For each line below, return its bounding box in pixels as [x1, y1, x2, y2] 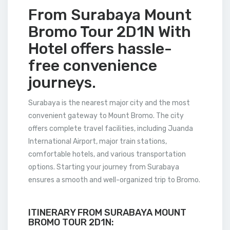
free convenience [28, 56, 157, 75]
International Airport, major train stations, [28, 137, 167, 146]
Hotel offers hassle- [28, 40, 172, 58]
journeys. [28, 73, 96, 92]
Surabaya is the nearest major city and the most [28, 99, 190, 107]
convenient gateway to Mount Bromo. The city [28, 111, 184, 120]
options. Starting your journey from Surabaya [28, 163, 179, 171]
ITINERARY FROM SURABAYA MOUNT [28, 207, 186, 218]
